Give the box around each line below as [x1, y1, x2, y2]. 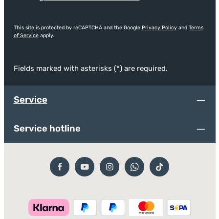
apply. [38, 32, 54, 39]
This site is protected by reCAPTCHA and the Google [13, 24, 142, 31]
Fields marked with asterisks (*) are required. [13, 64, 168, 73]
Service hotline [13, 123, 81, 134]
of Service [13, 32, 39, 39]
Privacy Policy [141, 24, 177, 31]
